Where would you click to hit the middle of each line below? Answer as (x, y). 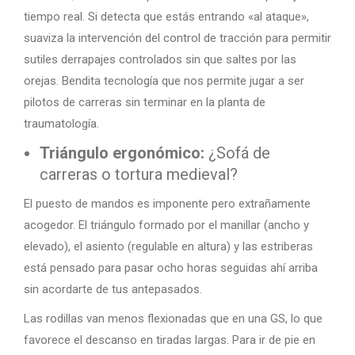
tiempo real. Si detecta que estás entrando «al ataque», (166, 17)
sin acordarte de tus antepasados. (113, 289)
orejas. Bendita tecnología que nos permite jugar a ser (164, 81)
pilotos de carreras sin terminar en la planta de (145, 102)
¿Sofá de (237, 153)
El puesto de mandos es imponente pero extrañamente (167, 204)
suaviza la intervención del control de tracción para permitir (177, 38)
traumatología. (61, 124)
